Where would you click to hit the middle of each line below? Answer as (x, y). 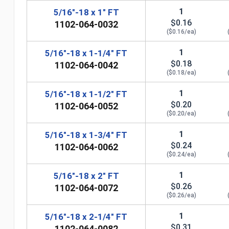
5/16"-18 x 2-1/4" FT (86, 216)
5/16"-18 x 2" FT (86, 176)
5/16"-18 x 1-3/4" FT (86, 135)
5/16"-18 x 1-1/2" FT (86, 94)
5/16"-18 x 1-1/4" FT (86, 53)
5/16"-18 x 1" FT (86, 12)
